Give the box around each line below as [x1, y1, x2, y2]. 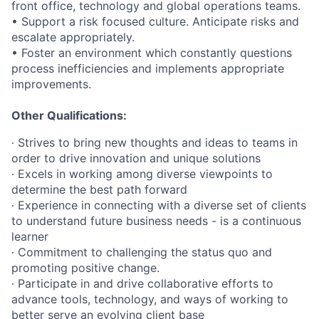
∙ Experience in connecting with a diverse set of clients [11, 198, 306, 212]
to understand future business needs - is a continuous [11, 214, 301, 228]
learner [11, 229, 48, 244]
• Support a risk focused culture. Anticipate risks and [11, 14, 299, 28]
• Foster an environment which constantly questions [11, 46, 292, 60]
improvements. [11, 77, 91, 91]
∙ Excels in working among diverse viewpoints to [11, 167, 273, 181]
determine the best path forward [11, 182, 187, 197]
